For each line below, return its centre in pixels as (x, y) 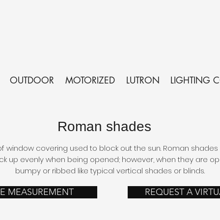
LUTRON (143, 80)
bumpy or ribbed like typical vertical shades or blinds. (110, 171)
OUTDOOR (32, 80)
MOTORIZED (90, 80)
